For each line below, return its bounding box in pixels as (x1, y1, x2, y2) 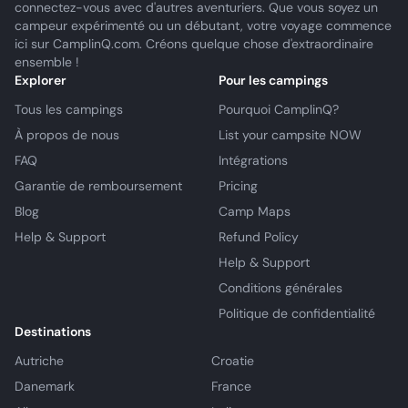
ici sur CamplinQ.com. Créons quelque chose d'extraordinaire (15, 36, 373, 52)
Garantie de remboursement (15, 178, 182, 194)
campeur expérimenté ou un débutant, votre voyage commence (15, 17, 392, 34)
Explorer (15, 72, 66, 88)
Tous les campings (15, 101, 123, 117)
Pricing (219, 178, 258, 194)
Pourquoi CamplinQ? (219, 101, 339, 117)
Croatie (211, 352, 254, 369)
